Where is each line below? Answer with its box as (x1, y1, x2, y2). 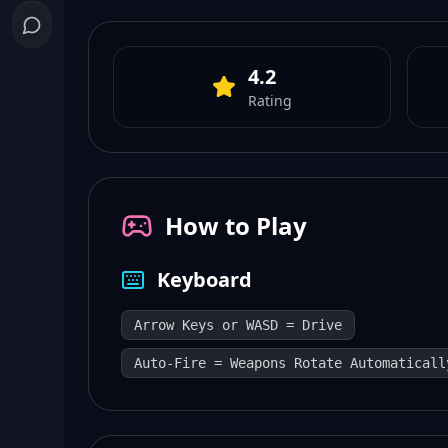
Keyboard (157, 266, 252, 293)
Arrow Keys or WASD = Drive (134, 317, 342, 333)
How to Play (165, 209, 307, 242)
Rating (248, 91, 292, 110)
